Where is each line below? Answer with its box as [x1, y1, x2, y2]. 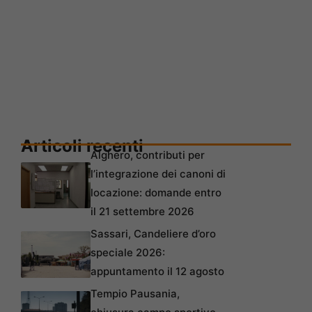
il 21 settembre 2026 [91, 205, 194, 219]
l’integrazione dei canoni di [91, 167, 226, 181]
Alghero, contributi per [91, 148, 205, 162]
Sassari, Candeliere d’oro [91, 227, 216, 241]
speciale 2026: [91, 246, 165, 260]
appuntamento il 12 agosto [91, 265, 224, 279]
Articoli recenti [21, 136, 143, 157]
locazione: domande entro [91, 186, 221, 200]
